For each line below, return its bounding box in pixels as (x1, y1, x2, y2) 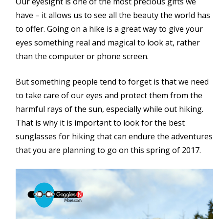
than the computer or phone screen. (16, 51, 149, 62)
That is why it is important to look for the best (16, 117, 185, 128)
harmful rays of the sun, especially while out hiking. (16, 104, 203, 114)
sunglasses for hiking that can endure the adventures (16, 131, 213, 142)
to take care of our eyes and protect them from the (16, 90, 202, 101)
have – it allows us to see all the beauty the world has (16, 10, 210, 21)
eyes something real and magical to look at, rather (16, 37, 200, 48)
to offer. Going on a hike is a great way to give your (16, 23, 203, 34)
